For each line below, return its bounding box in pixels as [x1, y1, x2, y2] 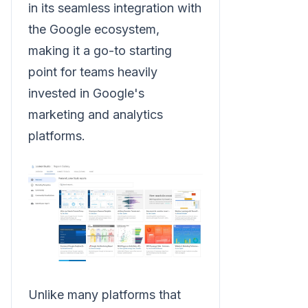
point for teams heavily [28, 64, 157, 79]
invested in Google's [28, 85, 144, 100]
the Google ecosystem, [28, 21, 159, 36]
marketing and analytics [28, 107, 163, 122]
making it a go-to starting [28, 43, 172, 58]
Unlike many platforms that [28, 287, 181, 302]
